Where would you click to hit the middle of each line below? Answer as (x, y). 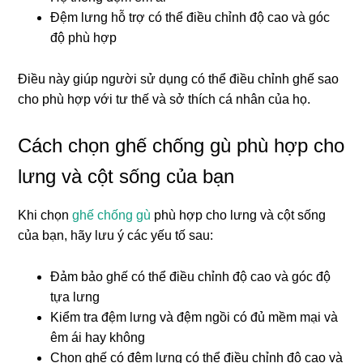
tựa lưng (75, 297)
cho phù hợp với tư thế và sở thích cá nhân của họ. (164, 100)
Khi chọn (45, 216)
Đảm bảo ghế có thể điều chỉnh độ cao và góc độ (191, 277)
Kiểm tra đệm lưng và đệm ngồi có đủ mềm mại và (194, 318)
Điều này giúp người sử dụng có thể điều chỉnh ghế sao (179, 79)
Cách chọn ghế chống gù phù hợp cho (181, 146)
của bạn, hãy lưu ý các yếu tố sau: (116, 236)
